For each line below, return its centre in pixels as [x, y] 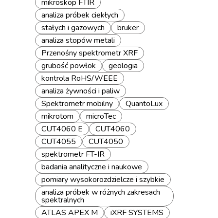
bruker [128, 28]
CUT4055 [59, 142]
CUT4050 [106, 142]
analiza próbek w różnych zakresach [101, 192]
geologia [123, 66]
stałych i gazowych [73, 28]
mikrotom [57, 116]
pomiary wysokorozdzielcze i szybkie [103, 180]
